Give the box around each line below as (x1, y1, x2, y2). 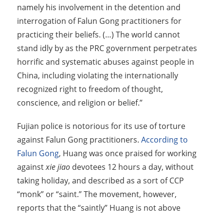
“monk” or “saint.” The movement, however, (17, 189, 177, 200)
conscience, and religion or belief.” (17, 97, 143, 109)
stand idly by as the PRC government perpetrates (17, 43, 197, 54)
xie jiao (46, 162, 70, 173)
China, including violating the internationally (17, 70, 178, 81)
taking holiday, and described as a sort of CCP (17, 175, 184, 186)
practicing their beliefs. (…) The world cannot (17, 29, 180, 40)
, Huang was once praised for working (59, 148, 197, 159)
